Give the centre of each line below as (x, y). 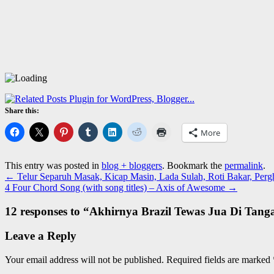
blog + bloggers (132, 165)
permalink (244, 165)
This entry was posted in (53, 165)
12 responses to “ (47, 211)
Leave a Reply (41, 236)
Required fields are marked (220, 260)
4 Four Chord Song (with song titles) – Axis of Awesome (116, 187)
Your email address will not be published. (84, 260)
